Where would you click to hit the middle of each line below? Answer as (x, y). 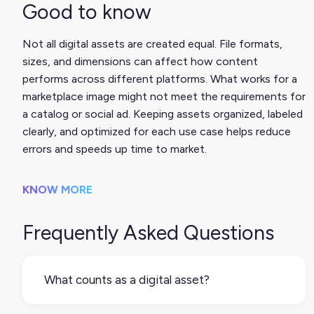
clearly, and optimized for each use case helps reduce (157, 132)
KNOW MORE (57, 190)
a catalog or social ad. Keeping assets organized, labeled (163, 114)
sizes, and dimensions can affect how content (140, 62)
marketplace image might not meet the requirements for (164, 97)
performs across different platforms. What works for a (160, 79)
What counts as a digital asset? (127, 280)
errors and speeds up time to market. (115, 149)
